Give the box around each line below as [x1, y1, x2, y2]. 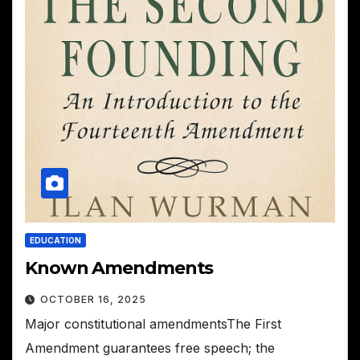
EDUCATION [30, 235, 81, 246]
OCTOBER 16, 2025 [40, 293, 146, 306]
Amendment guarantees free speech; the [25, 340, 275, 357]
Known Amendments [25, 257, 214, 280]
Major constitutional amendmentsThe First [25, 316, 281, 333]
